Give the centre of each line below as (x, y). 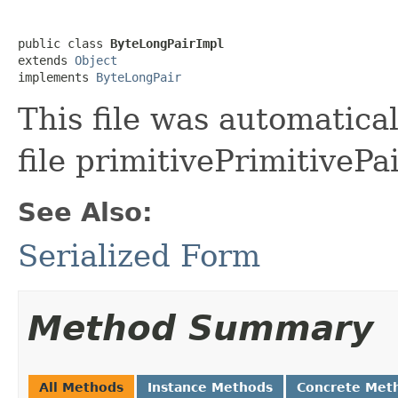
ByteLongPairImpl (167, 44)
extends (46, 60)
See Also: (85, 212)
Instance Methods (210, 387)
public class (64, 44)
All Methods (81, 387)
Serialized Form (139, 256)
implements (57, 77)
